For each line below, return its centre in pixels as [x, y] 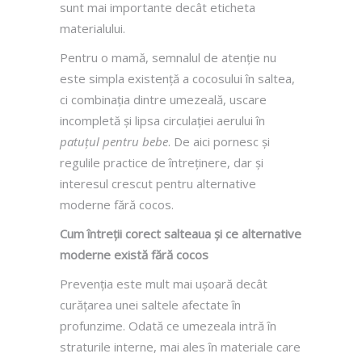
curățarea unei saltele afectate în [150, 304]
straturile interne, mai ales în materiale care [180, 346]
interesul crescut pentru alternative [158, 183]
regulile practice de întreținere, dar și [162, 162]
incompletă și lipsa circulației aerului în [162, 120]
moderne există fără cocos [134, 254]
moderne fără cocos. [117, 204]
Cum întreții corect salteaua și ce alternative [181, 233]
